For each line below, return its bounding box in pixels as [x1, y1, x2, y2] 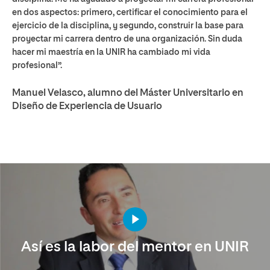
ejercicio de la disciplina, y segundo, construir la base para [12, 21, 243, 30]
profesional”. [12, 61, 62, 70]
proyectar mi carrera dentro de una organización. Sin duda [12, 34, 242, 43]
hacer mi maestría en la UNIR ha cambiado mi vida [12, 48, 210, 57]
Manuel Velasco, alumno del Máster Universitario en [12, 88, 243, 98]
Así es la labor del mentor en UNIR [21, 239, 249, 254]
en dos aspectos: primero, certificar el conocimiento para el [12, 8, 248, 17]
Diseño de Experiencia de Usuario [12, 101, 162, 111]
